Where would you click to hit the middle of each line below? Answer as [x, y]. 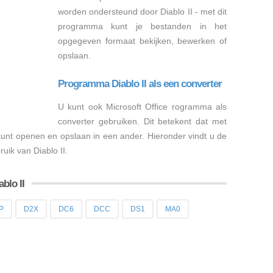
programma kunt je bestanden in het [142, 26]
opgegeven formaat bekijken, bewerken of [142, 41]
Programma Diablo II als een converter [140, 84]
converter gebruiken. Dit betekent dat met [142, 121]
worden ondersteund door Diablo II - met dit [142, 12]
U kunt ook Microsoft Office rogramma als [142, 107]
